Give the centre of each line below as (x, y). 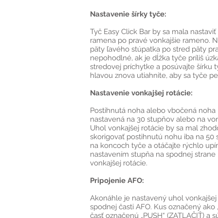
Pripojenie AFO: (117, 181)
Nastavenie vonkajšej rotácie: (141, 93)
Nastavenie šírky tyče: (128, 14)
